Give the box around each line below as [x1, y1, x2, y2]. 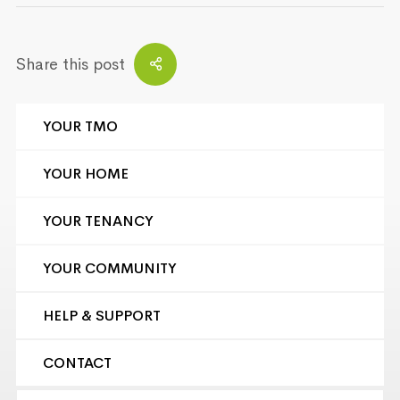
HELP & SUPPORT [43, 306, 161, 326]
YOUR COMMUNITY [43, 259, 177, 279]
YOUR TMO [43, 117, 118, 137]
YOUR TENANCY [43, 212, 154, 231]
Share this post [16, 54, 125, 74]
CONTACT [43, 354, 112, 373]
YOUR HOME [43, 164, 129, 184]
